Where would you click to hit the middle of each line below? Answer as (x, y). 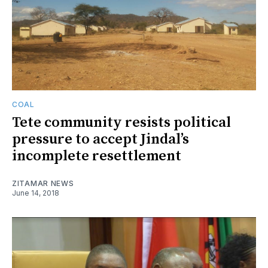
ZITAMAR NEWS (43, 183)
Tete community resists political (121, 122)
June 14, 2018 (36, 193)
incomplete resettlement (97, 156)
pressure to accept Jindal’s (100, 139)
